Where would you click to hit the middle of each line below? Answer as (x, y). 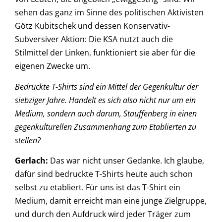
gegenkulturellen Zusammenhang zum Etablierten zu (106, 127)
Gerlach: (31, 161)
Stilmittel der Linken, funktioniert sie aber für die (105, 53)
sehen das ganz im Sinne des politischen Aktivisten (109, 13)
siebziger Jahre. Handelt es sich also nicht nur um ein (105, 100)
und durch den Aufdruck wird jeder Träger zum (103, 214)
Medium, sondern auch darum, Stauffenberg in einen (106, 113)
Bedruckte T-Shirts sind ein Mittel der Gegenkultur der (107, 86)
